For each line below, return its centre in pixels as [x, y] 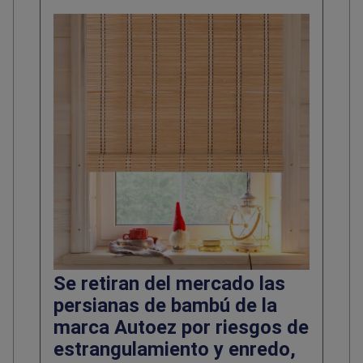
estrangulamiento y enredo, [175, 350]
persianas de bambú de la [165, 306]
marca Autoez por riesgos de [181, 328]
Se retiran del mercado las [169, 284]
